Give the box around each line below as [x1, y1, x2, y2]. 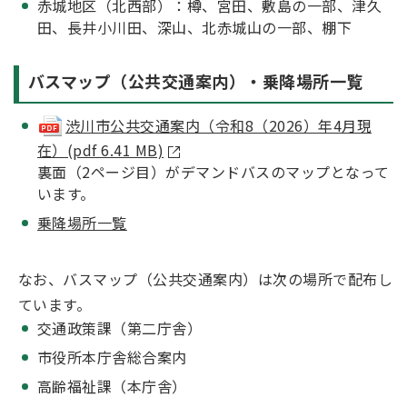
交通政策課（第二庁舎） [37, 317, 203, 340]
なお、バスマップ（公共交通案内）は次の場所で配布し [18, 268, 393, 291]
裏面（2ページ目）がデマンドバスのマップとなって [37, 161, 390, 184]
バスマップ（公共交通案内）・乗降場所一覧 [28, 68, 363, 93]
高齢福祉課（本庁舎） [37, 375, 187, 398]
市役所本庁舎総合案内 [37, 346, 187, 369]
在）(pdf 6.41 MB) [37, 139, 164, 162]
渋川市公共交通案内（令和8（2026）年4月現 [65, 114, 372, 136]
